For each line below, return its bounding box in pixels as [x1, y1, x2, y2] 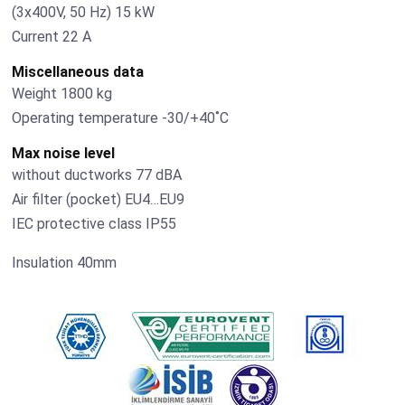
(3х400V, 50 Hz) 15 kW [12, 3, 155, 21]
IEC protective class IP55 [12, 214, 177, 232]
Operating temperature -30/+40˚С [12, 108, 230, 127]
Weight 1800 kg [12, 84, 113, 102]
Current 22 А [12, 27, 92, 45]
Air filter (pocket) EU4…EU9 [12, 190, 185, 208]
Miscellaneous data [12, 62, 145, 80]
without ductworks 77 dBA [12, 165, 183, 184]
